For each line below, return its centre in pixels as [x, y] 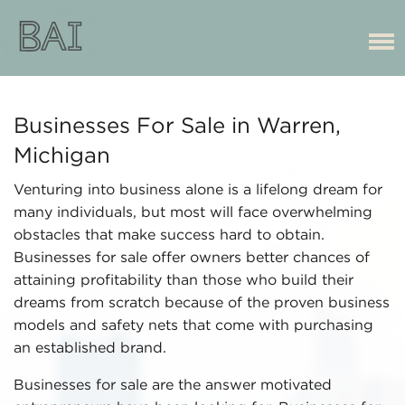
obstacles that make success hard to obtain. [169, 235]
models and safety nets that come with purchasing [193, 326]
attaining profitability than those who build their [184, 281]
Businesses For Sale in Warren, [177, 127]
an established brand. [90, 348]
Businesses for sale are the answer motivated [173, 386]
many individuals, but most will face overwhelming [193, 213]
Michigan [62, 156]
